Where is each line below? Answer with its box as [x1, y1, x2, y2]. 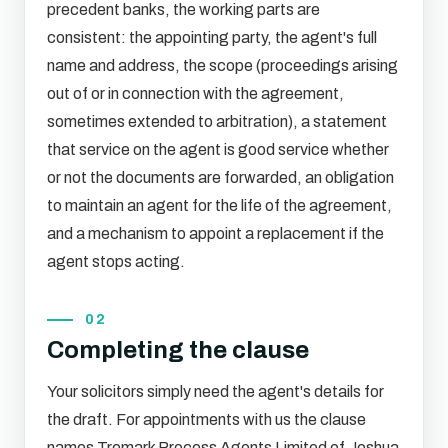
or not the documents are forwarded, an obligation [47, 169, 394, 186]
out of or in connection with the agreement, [47, 85, 344, 102]
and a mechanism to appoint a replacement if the [47, 225, 384, 242]
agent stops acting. [47, 253, 185, 270]
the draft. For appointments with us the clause [47, 411, 366, 428]
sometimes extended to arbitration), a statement [47, 113, 387, 130]
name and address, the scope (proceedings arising [47, 57, 398, 74]
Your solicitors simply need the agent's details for [47, 383, 384, 400]
